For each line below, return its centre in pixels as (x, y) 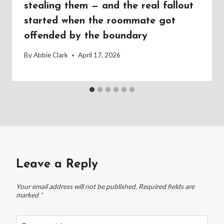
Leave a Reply (57, 165)
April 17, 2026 (99, 55)
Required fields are (166, 186)
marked (28, 195)
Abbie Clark (51, 55)
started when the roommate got (100, 21)
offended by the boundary (86, 36)
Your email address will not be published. (76, 186)
